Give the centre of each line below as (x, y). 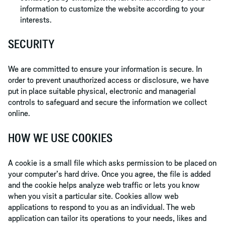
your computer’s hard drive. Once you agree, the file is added (109, 174)
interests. (36, 19)
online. (19, 113)
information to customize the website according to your (112, 8)
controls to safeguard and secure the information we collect (107, 102)
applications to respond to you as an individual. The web (101, 207)
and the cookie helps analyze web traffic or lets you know (104, 185)
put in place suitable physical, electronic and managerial (102, 91)
